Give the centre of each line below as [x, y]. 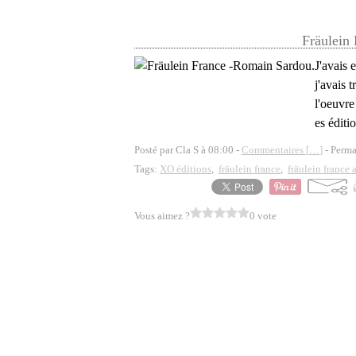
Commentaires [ [275, 150]
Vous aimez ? [162, 216]
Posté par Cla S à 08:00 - [188, 150]
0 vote [263, 216]
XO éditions [186, 169]
